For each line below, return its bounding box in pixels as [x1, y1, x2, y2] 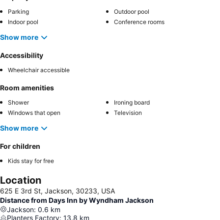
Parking [8, 7, 29, 15]
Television [114, 109, 142, 116]
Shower [8, 98, 29, 106]
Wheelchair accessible [8, 66, 70, 74]
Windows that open [8, 109, 60, 116]
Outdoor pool [114, 7, 149, 15]
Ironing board [114, 98, 150, 106]
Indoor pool [8, 18, 38, 26]
